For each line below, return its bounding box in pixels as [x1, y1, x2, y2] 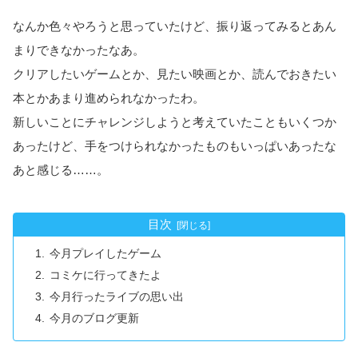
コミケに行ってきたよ [50, 268, 161, 281]
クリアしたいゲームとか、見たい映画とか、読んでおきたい [13, 67, 336, 81]
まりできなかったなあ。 [13, 43, 145, 57]
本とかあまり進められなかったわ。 [13, 91, 205, 105]
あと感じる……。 [13, 163, 109, 177]
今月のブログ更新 [50, 312, 139, 324]
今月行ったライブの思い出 [50, 290, 184, 303]
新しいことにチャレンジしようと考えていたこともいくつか [13, 115, 336, 129]
